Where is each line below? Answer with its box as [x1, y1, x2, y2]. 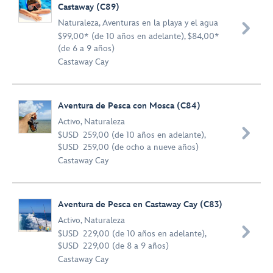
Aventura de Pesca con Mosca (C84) [58, 101, 200, 111]
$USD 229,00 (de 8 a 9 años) [58, 241, 169, 251]
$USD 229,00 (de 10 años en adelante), [58, 229, 206, 239]
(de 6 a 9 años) [58, 43, 115, 54]
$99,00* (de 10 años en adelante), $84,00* [58, 31, 219, 41]
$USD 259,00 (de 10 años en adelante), [58, 130, 205, 140]
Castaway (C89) [58, 2, 119, 12]
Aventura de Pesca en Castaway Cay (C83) [58, 199, 222, 210]
